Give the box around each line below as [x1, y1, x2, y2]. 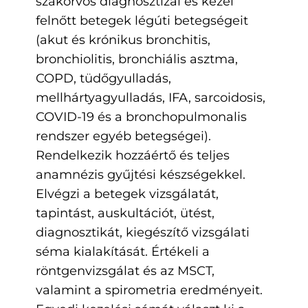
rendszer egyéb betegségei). [35, 128, 211, 144]
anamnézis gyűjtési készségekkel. [35, 166, 245, 182]
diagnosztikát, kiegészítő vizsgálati [35, 224, 250, 240]
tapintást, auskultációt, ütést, [35, 205, 214, 221]
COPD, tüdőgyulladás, [35, 70, 171, 86]
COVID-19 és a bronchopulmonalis [35, 109, 247, 124]
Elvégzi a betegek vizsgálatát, [35, 186, 219, 201]
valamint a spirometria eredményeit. [35, 282, 263, 298]
